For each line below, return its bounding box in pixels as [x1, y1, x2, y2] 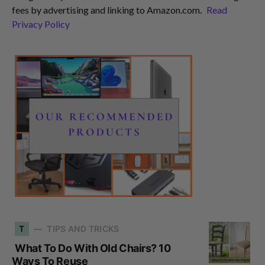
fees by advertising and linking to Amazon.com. [12, 4, 203, 15]
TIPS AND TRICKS [47, 224, 119, 234]
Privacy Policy [12, 18, 70, 30]
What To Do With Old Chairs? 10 [15, 241, 171, 254]
